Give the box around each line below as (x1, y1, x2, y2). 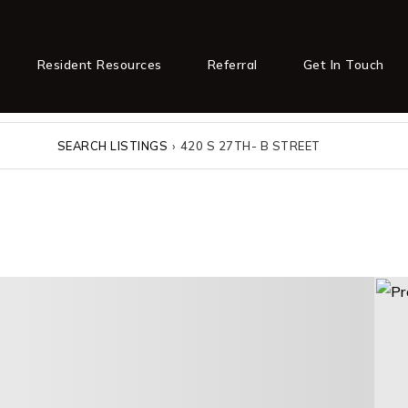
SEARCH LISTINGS (56, 138, 168, 153)
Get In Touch (302, 56, 384, 73)
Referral (207, 56, 258, 73)
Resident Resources (36, 56, 162, 73)
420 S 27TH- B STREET (179, 138, 321, 153)
